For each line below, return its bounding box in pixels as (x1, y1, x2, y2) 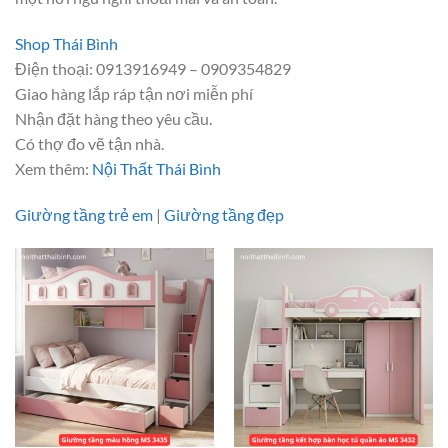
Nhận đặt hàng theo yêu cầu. (15, 109, 212, 129)
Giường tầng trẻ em (15, 205, 153, 225)
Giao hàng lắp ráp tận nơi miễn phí (15, 84, 253, 104)
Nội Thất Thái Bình (89, 159, 221, 179)
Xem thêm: (15, 159, 89, 179)
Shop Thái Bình (15, 34, 118, 54)
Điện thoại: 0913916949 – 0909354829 (15, 59, 291, 79)
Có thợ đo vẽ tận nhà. (15, 134, 164, 154)
